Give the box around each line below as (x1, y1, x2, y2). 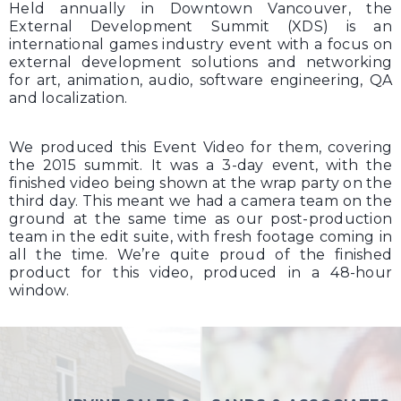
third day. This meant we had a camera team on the (9, 192, 392, 209)
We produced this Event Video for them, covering (9, 139, 392, 156)
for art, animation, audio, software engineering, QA (9, 72, 392, 89)
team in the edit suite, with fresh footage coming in (9, 228, 392, 245)
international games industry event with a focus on (9, 36, 392, 53)
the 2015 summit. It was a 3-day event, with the (9, 157, 392, 174)
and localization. (9, 90, 128, 107)
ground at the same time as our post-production (9, 210, 392, 227)
